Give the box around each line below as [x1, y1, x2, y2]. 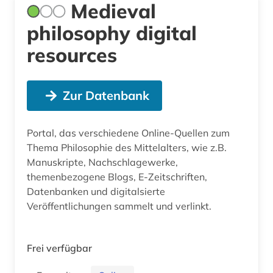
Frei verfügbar [27, 241, 92, 254]
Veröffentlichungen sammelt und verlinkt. [27, 199, 211, 212]
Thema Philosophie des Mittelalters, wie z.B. [27, 141, 227, 154]
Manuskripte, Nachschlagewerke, [27, 155, 178, 168]
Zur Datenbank [62, 87, 149, 103]
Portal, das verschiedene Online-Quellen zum [27, 126, 230, 139]
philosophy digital [27, 20, 197, 45]
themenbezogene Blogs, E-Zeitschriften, [27, 170, 207, 183]
